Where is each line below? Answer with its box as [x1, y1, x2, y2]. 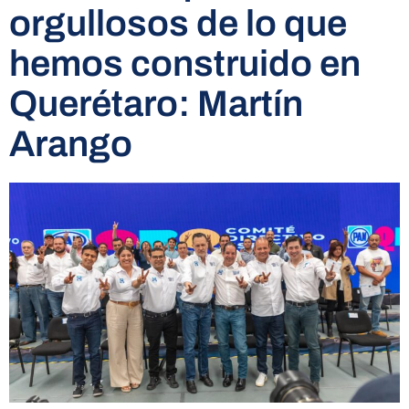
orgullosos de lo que [9, 4, 347, 44]
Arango [9, 124, 132, 164]
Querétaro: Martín [9, 84, 303, 124]
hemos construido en [9, 44, 361, 84]
